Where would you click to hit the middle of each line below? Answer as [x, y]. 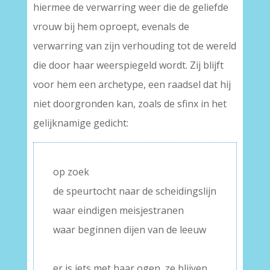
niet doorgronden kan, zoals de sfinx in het [130, 104]
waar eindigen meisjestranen [118, 211]
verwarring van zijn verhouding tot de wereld [134, 46]
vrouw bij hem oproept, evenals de [111, 27]
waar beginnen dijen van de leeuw [129, 230]
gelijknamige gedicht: [80, 123]
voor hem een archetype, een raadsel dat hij [132, 85]
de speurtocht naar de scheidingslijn [134, 191]
